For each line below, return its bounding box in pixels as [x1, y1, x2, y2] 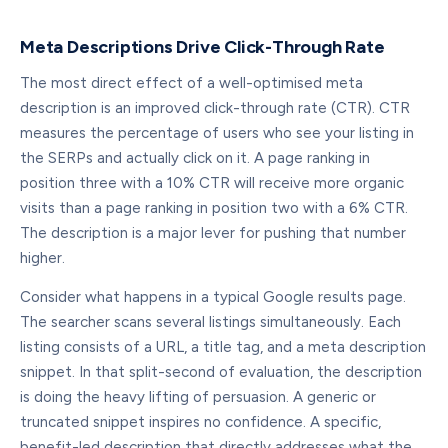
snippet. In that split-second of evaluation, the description [20, 363, 422, 381]
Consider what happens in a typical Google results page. [20, 288, 406, 306]
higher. [20, 249, 65, 267]
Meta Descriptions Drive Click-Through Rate [20, 36, 385, 58]
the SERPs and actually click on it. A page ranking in [20, 149, 370, 167]
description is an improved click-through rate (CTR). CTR [20, 99, 410, 117]
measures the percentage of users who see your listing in [20, 124, 414, 142]
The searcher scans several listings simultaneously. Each [20, 313, 401, 331]
